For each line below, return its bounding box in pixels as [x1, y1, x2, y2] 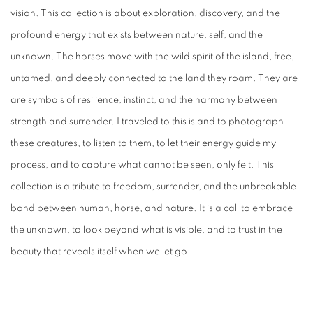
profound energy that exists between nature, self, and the [10, 29, 263, 40]
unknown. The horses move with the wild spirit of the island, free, [10, 51, 294, 61]
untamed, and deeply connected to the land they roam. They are [10, 73, 298, 83]
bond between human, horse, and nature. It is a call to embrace [10, 203, 293, 213]
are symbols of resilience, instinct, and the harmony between [10, 94, 277, 105]
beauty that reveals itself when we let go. [10, 246, 191, 256]
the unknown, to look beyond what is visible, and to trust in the [10, 224, 282, 235]
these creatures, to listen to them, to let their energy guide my [10, 138, 276, 148]
